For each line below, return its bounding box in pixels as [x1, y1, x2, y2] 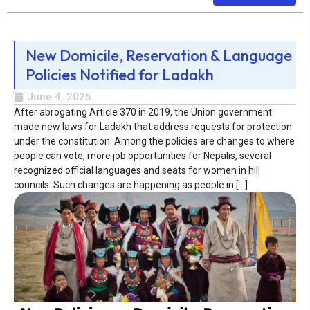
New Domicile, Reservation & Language [26, 46, 292, 66]
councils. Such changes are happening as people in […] [14, 179, 248, 191]
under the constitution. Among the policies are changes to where [14, 136, 295, 147]
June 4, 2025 [27, 91, 91, 104]
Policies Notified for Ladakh [26, 65, 214, 85]
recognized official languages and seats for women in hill [14, 165, 260, 176]
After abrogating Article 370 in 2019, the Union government [14, 107, 272, 118]
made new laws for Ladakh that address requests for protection [14, 121, 292, 133]
